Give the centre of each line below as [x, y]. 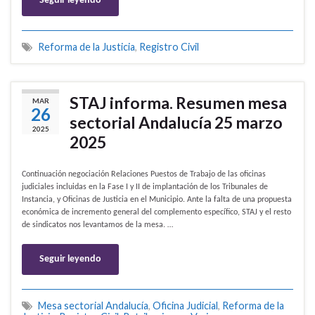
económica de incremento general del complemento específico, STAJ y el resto [156, 213]
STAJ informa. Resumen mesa [178, 103]
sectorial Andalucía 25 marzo [176, 123]
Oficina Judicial [185, 306]
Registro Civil [169, 47]
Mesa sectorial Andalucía [93, 306]
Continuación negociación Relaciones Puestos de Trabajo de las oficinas [144, 175]
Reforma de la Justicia [86, 47]
